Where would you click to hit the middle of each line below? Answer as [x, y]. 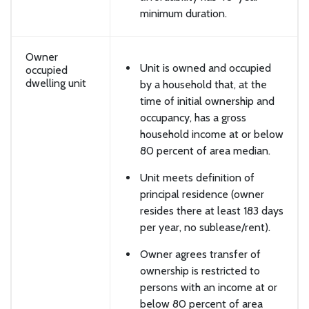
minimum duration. [183, 13]
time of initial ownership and [207, 101]
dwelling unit [56, 83]
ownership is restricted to [200, 270]
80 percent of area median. [205, 151]
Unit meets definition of [197, 178]
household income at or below [212, 134]
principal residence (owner [202, 195]
